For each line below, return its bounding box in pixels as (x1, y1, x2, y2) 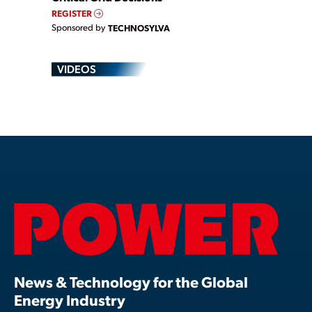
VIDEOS (57, 61, 96, 77)
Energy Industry (14, 290, 125, 310)
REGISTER (52, 7, 94, 19)
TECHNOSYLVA (108, 22, 170, 34)
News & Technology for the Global (14, 272, 248, 292)
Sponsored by (52, 22, 105, 33)
